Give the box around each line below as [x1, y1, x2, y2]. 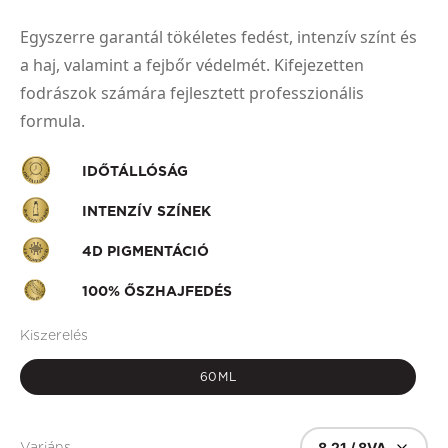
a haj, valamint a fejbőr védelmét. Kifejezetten [20, 54, 364, 77]
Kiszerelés [20, 327, 88, 344]
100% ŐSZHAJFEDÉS [82, 283, 232, 300]
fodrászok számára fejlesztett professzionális [20, 82, 364, 105]
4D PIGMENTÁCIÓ [82, 243, 209, 260]
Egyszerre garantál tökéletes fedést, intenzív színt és [20, 26, 417, 49]
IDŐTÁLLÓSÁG [82, 163, 188, 180]
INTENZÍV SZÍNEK [82, 203, 211, 220]
